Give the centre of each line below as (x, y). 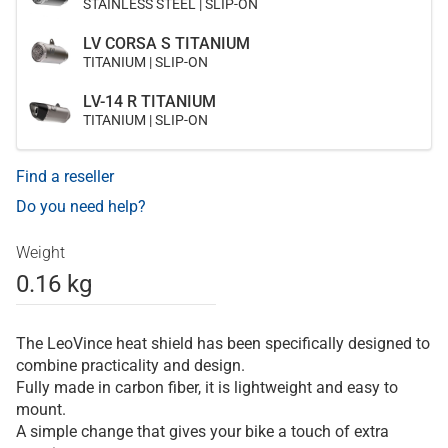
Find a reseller (65, 176)
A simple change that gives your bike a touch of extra (202, 431)
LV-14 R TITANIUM (149, 101)
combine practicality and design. (130, 365)
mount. (41, 409)
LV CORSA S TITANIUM (166, 43)
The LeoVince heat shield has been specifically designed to (223, 343)
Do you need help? (81, 206)
